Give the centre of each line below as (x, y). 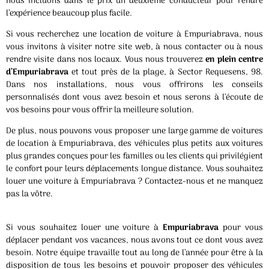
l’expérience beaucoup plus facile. (69, 13)
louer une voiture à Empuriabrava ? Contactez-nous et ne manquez (134, 182)
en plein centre (234, 59)
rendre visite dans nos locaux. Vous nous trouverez (106, 59)
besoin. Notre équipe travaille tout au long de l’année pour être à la (134, 253)
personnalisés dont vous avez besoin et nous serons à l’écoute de (134, 97)
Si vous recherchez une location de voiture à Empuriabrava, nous (134, 34)
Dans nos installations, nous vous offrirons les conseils (134, 85)
